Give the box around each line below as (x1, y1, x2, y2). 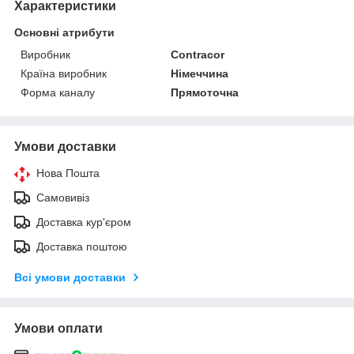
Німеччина (171, 66, 229, 80)
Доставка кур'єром (36, 215, 131, 228)
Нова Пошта (36, 166, 100, 179)
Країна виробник (21, 66, 107, 80)
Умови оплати (14, 321, 103, 335)
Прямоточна (171, 85, 239, 99)
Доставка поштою (36, 239, 127, 253)
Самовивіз (36, 190, 89, 204)
